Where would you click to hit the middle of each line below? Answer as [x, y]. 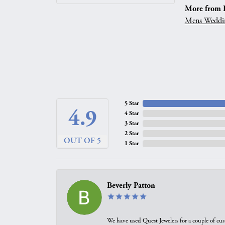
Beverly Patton [131, 186]
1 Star [132, 143]
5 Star [132, 103]
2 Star [132, 133]
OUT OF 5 [82, 141]
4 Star [132, 113]
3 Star [132, 123]
